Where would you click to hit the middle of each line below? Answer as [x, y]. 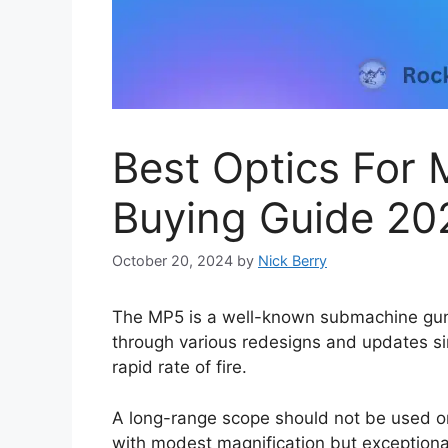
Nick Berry [292, 261]
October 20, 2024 [172, 261]
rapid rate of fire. [179, 367]
